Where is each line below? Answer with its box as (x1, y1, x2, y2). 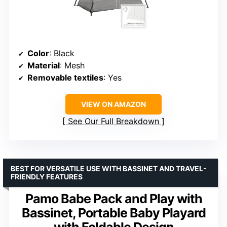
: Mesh (60, 60, 85, 71)
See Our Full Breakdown (68, 116, 159, 127)
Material (27, 60, 60, 71)
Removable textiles (27, 72, 103, 83)
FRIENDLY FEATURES (11, 172, 83, 181)
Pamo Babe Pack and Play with (25, 191, 202, 207)
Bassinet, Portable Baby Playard (21, 205, 206, 221)
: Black (49, 48, 74, 59)
